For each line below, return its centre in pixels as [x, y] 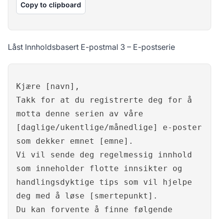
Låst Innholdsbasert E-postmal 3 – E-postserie [91, 47]
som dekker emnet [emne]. [75, 141]
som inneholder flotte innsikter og [99, 169]
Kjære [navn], [48, 87]
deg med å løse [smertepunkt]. [87, 196]
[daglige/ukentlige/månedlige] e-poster [109, 128]
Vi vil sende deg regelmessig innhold [104, 155]
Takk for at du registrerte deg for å [104, 100]
